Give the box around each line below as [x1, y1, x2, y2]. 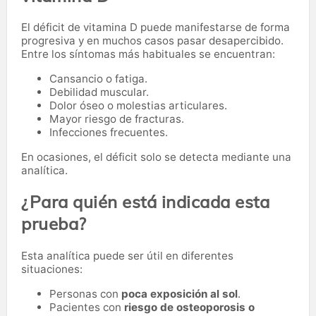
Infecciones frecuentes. [49, 126, 168, 140]
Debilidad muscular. [49, 85, 149, 99]
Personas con [49, 287, 121, 301]
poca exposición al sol [121, 287, 238, 301]
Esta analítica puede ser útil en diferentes [21, 249, 233, 263]
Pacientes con [49, 300, 124, 315]
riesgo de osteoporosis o [124, 300, 255, 315]
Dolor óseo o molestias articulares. [49, 99, 227, 113]
